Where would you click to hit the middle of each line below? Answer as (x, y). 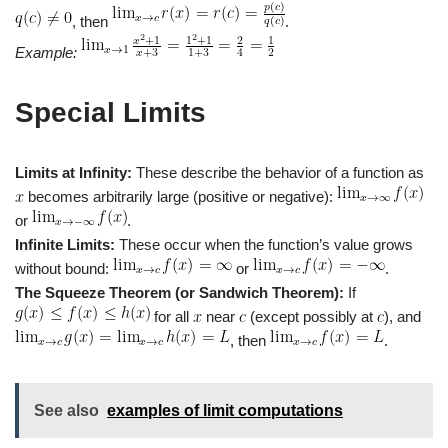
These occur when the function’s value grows (264, 245)
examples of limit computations (225, 411)
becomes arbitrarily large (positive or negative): (180, 197)
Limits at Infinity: (73, 173)
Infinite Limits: (65, 245)
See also (66, 411)
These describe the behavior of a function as (278, 173)
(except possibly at (311, 317)
